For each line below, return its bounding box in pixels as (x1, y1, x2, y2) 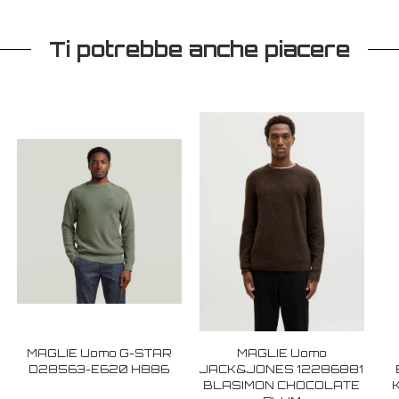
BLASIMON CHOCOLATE (203, 378, 361, 392)
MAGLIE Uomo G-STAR (26, 346, 172, 360)
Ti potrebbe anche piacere (49, 35, 350, 62)
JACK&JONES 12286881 (199, 362, 364, 376)
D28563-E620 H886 (28, 362, 170, 376)
